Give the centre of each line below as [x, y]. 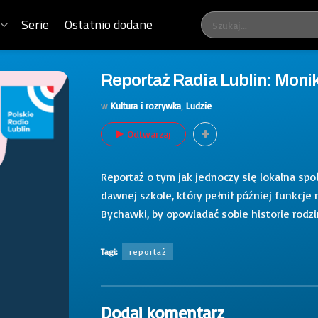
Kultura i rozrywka [146, 105]
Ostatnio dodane [109, 24]
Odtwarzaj [149, 133]
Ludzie [199, 105]
